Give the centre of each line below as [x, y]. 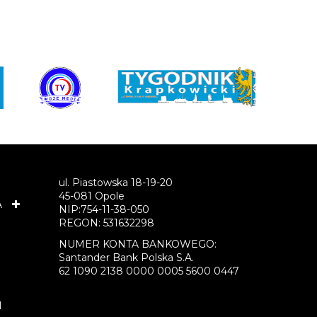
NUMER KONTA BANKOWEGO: [138, 244]
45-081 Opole [92, 196]
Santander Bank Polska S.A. [127, 257]
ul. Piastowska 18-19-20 [116, 182]
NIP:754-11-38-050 [104, 209]
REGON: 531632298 [107, 223]
